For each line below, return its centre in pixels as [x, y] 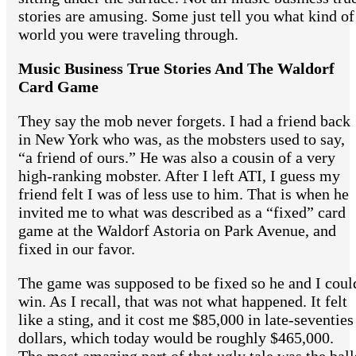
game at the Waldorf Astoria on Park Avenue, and [177, 231]
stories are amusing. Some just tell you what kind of [186, 16]
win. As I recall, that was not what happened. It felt [183, 302]
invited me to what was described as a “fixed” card [182, 213]
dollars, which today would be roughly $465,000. [176, 338]
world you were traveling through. [128, 35]
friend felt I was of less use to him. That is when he [184, 194]
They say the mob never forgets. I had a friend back [184, 121]
